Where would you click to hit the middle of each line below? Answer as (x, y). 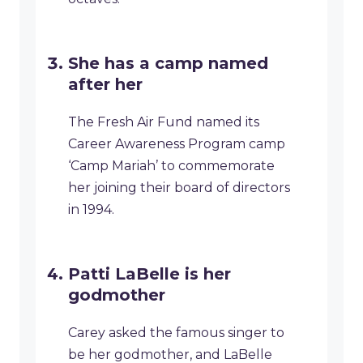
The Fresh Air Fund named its (164, 122)
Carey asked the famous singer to (176, 333)
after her (105, 85)
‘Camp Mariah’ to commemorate (171, 166)
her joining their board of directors (179, 188)
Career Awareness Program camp (177, 144)
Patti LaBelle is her (149, 274)
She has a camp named (168, 64)
